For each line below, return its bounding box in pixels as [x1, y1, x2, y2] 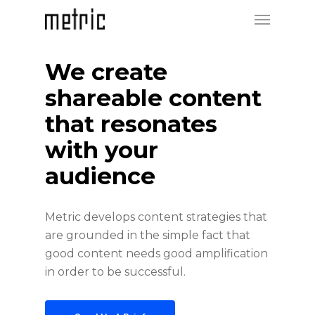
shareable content [45, 84, 262, 112]
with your [45, 136, 159, 164]
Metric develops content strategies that [45, 210, 268, 224]
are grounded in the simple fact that [45, 229, 251, 242]
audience [45, 162, 156, 190]
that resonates [45, 110, 218, 138]
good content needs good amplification [45, 247, 269, 260]
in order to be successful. [45, 265, 186, 278]
